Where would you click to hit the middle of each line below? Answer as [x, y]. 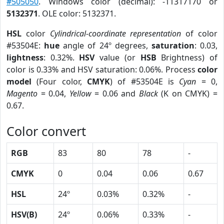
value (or [117, 57]
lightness [25, 57]
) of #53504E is [145, 81]
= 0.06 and [115, 93]
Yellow [80, 93]
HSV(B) [24, 214]
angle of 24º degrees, [105, 45]
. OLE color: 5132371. [77, 13]
